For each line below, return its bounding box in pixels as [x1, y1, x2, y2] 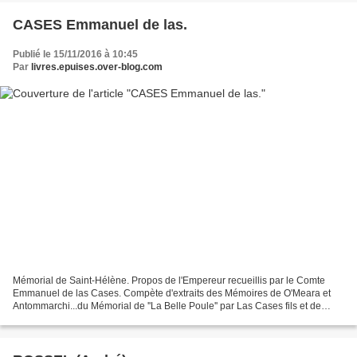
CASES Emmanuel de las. [13, 17, 187, 33]
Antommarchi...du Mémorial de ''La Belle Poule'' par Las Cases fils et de [13, 300, 321, 312]
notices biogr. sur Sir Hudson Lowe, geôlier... [13, 312, 205, 324]
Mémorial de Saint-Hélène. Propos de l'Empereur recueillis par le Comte [13, 274, 325, 286]
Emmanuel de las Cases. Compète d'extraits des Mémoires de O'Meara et [13, 287, 331, 299]
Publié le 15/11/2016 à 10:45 [13, 49, 138, 61]
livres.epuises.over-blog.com [31, 61, 163, 73]
